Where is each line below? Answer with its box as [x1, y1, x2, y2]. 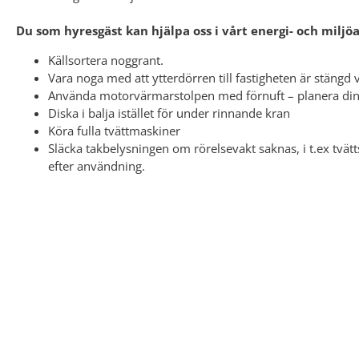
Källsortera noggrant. [48, 51, 163, 68]
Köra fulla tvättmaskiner [48, 122, 180, 139]
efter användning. [48, 157, 145, 174]
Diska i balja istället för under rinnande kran [48, 104, 290, 121]
